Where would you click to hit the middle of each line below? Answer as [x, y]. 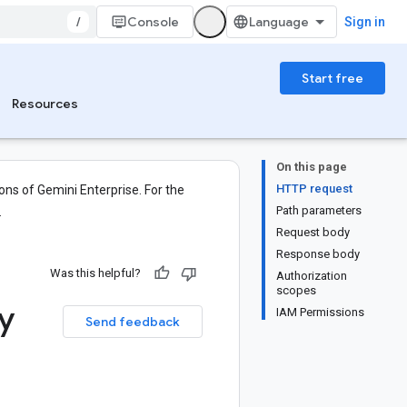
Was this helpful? [95, 273]
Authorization [312, 276]
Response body [318, 254]
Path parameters [319, 210]
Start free [333, 78]
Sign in [365, 22]
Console [153, 22]
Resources [45, 104]
